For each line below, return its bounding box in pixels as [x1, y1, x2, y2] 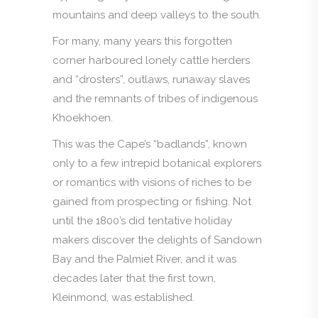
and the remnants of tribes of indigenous [53, 92, 258, 105]
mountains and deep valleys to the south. [53, 8, 261, 21]
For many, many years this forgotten [53, 34, 232, 48]
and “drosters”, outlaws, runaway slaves [53, 72, 250, 86]
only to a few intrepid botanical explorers [53, 156, 261, 170]
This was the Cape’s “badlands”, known [53, 137, 247, 150]
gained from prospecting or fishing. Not [53, 194, 251, 208]
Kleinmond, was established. [53, 290, 194, 304]
